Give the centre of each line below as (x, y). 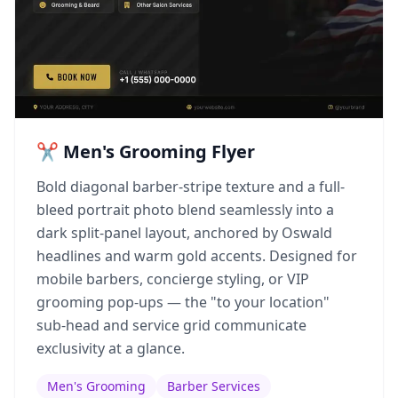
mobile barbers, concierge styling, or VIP (173, 279)
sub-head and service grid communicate (171, 325)
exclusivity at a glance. (111, 348)
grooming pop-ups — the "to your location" (183, 302)
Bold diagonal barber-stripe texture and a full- (191, 187)
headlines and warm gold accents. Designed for (197, 256)
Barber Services (214, 386)
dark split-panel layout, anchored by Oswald (184, 233)
